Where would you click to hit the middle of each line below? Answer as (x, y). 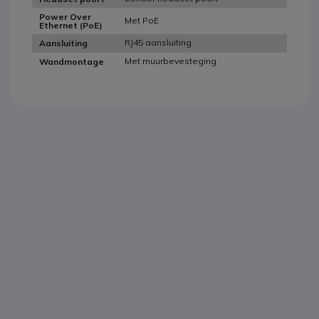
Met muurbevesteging (171, 61)
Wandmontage (72, 61)
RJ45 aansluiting (158, 43)
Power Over (65, 16)
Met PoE (142, 21)
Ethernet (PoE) (71, 25)
